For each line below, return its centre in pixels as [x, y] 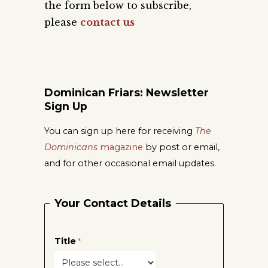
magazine [120, 147]
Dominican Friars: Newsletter [127, 92]
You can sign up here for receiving [120, 131]
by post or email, [181, 147]
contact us [107, 22]
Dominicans [71, 147]
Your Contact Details [112, 204]
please [62, 22]
